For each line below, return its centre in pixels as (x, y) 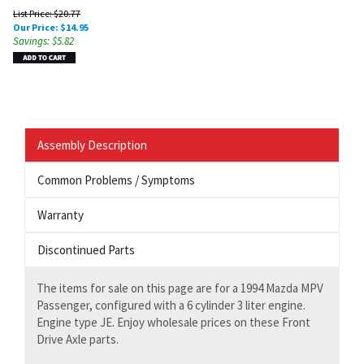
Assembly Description (92, 145)
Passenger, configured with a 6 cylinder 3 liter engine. (171, 305)
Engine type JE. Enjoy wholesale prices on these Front (173, 322)
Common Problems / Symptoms (116, 180)
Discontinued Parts (86, 250)
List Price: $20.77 (47, 13)
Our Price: (36, 27)
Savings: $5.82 (43, 41)
